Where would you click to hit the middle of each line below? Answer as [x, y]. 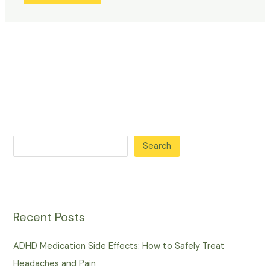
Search [157, 146]
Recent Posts [49, 217]
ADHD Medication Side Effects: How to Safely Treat [119, 246]
